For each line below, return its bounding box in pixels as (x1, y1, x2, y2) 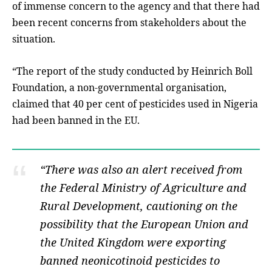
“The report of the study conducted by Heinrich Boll (12, 64, 253, 78)
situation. (12, 32, 55, 46)
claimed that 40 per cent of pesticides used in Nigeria (12, 97, 258, 110)
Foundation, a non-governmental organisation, (12, 80, 226, 94)
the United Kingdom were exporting (40, 234, 226, 250)
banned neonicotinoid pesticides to (40, 253, 220, 268)
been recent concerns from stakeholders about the (12, 15, 246, 29)
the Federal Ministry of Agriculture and (40, 180, 247, 195)
